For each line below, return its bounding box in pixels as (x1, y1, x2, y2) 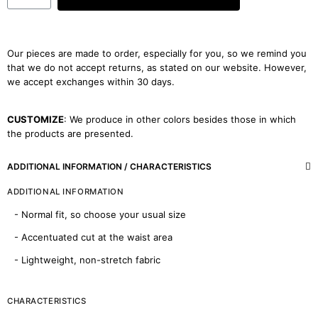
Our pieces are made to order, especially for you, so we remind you (7, 47, 307, 59)
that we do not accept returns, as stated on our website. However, (7, 61, 307, 73)
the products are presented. (7, 127, 133, 139)
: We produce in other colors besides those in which (64, 113, 296, 125)
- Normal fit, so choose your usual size (13, 208, 186, 220)
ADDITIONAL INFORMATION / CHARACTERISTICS (7, 160, 212, 172)
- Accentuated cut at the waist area (13, 231, 172, 243)
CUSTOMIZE (7, 113, 64, 125)
